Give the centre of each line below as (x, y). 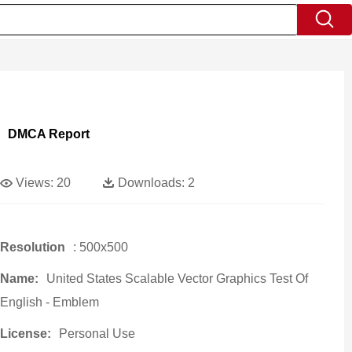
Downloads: (151, 183)
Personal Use (97, 334)
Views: (34, 183)
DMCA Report (48, 134)
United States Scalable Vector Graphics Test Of (177, 279)
